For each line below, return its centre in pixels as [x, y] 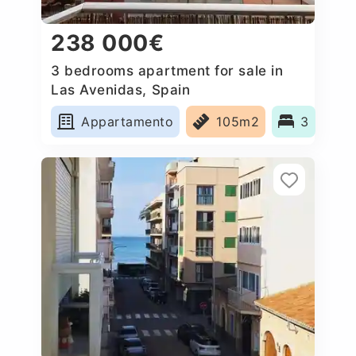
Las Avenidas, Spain [121, 89]
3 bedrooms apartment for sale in [167, 70]
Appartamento [128, 121]
